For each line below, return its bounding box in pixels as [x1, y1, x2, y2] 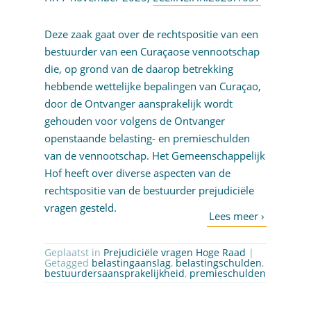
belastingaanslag [91, 256, 171, 270]
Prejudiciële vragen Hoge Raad [103, 246, 246, 260]
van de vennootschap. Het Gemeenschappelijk [44, 149, 265, 163]
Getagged [44, 256, 92, 270]
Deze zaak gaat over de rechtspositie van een [44, 27, 258, 42]
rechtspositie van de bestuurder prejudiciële [44, 183, 254, 198]
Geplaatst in [44, 246, 103, 260]
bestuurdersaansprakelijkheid [44, 267, 185, 280]
